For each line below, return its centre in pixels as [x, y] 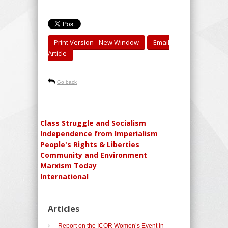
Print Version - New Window [96, 42]
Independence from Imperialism [99, 133]
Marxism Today [68, 165]
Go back [67, 82]
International [64, 176]
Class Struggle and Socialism [93, 123]
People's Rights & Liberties [90, 144]
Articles [64, 208]
